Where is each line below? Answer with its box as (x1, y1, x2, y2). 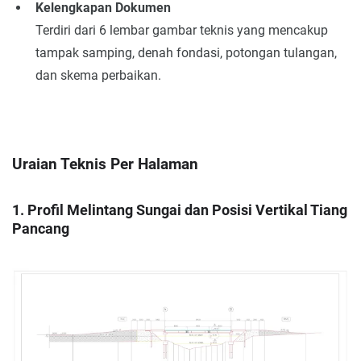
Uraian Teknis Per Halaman (12, 155, 198, 174)
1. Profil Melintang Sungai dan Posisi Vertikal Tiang (12, 201, 347, 218)
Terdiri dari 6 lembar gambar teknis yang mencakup (35, 23, 328, 39)
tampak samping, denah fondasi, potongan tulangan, (35, 45, 337, 61)
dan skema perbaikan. (35, 68, 161, 84)
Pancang (12, 220, 69, 237)
